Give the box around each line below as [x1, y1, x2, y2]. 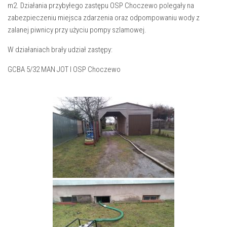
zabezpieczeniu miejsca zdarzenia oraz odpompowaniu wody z [8, 13, 200, 22]
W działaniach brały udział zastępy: [8, 45, 112, 54]
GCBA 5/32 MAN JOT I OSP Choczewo [8, 65, 121, 74]
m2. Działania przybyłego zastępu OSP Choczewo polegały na [8, 1, 194, 10]
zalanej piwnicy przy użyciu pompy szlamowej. [8, 25, 146, 34]
